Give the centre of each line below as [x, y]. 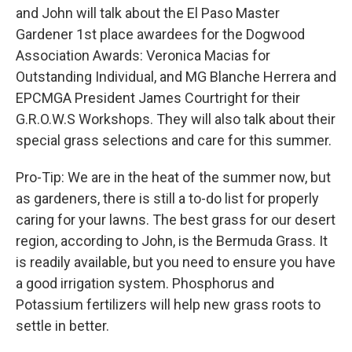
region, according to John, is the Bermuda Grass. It [172, 240]
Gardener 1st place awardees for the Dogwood [160, 34]
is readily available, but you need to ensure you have [176, 262]
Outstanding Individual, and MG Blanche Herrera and [176, 76]
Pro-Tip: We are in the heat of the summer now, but [173, 177]
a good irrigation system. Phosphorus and [145, 283]
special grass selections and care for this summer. [174, 140]
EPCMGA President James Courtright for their [158, 97]
